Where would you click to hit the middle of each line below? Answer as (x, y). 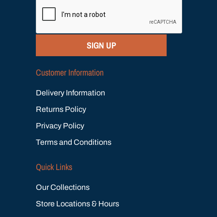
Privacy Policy (60, 125)
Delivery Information (70, 93)
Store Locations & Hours (77, 203)
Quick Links (54, 167)
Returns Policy (61, 109)
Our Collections (63, 187)
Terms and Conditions (74, 142)
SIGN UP (101, 45)
